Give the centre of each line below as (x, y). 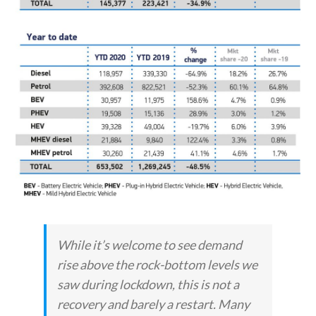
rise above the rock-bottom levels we (158, 264)
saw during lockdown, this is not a (148, 284)
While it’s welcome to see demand (150, 244)
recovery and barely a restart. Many (154, 304)
